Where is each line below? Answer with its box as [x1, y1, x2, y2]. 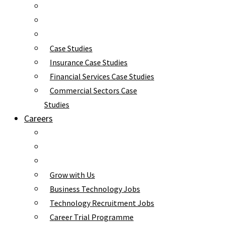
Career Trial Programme [50, 212, 134, 222]
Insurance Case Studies [50, 57, 128, 67]
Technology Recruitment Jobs [50, 198, 154, 208]
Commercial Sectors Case [50, 85, 137, 95]
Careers [24, 113, 53, 124]
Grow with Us [50, 170, 95, 180]
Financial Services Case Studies [50, 71, 154, 81]
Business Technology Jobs [50, 184, 140, 194]
